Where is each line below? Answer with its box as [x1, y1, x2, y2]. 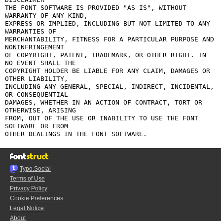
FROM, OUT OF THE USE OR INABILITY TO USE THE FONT [5, 114, 198, 122]
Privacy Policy [10, 185, 47, 192]
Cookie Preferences [10, 195, 63, 202]
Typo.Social [20, 165, 51, 172]
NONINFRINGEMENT [5, 43, 64, 51]
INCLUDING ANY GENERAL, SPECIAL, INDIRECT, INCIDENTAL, [5, 83, 214, 90]
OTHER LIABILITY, [5, 75, 68, 82]
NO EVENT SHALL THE [5, 59, 76, 67]
